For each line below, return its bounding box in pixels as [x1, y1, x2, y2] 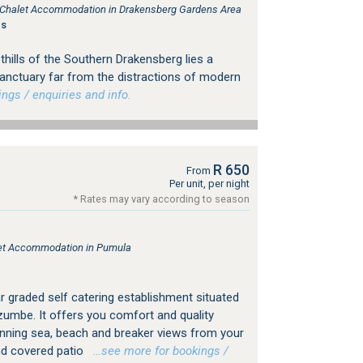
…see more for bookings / [86, 343, 228, 358]
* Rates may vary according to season [73, 192, 250, 205]
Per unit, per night [169, 177, 250, 190]
